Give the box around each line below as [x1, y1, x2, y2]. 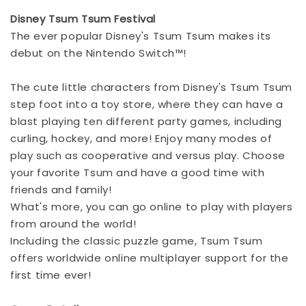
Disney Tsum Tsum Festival [10, 11, 156, 26]
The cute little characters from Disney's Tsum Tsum [10, 79, 293, 94]
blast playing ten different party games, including [10, 113, 283, 128]
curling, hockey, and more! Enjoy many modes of [10, 130, 273, 145]
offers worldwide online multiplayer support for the [10, 250, 289, 265]
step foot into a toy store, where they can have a [10, 96, 283, 111]
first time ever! [10, 267, 92, 282]
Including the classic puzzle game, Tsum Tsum [10, 233, 263, 248]
